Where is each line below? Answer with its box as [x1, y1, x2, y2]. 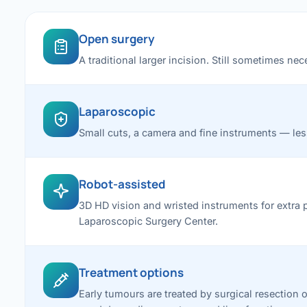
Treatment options [79, 265, 184, 280]
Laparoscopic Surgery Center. [79, 215, 218, 227]
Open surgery [79, 31, 155, 47]
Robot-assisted [79, 176, 165, 192]
